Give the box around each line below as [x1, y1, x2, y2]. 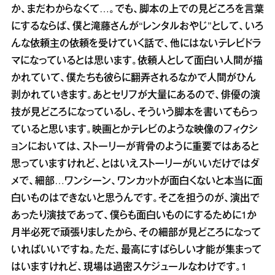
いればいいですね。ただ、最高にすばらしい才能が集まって [11, 246, 261, 255]
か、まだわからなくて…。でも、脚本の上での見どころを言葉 [11, 6, 264, 14]
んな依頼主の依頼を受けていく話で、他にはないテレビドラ [11, 40, 261, 48]
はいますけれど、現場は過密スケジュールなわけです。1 [11, 263, 247, 272]
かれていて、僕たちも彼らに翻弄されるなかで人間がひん [11, 74, 256, 83]
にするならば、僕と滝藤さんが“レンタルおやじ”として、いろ [11, 23, 264, 31]
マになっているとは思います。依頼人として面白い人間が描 [11, 57, 263, 66]
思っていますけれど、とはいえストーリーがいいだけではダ [11, 160, 260, 169]
